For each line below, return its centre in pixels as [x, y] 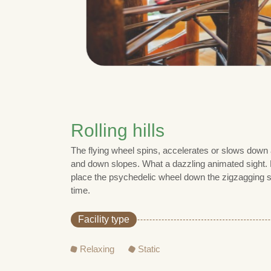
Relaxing [97, 249]
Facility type [104, 219]
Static [149, 249]
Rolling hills [118, 130]
